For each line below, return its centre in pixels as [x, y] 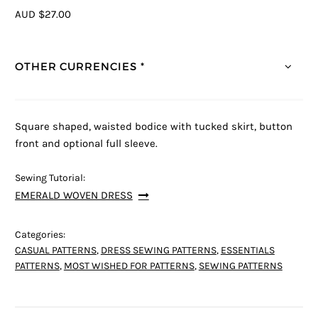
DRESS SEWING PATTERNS [158, 250]
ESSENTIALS [247, 250]
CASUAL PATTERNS [55, 250]
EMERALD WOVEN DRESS [73, 195]
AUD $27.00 [43, 15]
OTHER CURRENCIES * [79, 66]
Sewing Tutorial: [50, 178]
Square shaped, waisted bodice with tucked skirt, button [153, 126]
